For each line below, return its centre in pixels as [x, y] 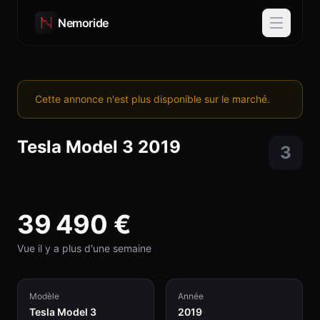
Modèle [44, 296]
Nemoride [83, 22]
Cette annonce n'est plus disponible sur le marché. [152, 99]
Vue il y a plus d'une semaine [84, 248]
